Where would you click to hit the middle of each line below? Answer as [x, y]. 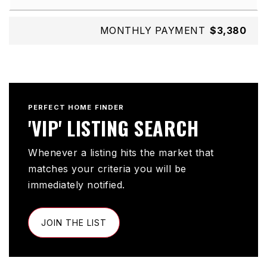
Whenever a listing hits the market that [121, 153]
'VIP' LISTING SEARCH [113, 128]
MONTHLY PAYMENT [152, 31]
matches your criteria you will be [107, 169]
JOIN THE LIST [74, 223]
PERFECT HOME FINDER [76, 108]
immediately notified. [77, 185]
